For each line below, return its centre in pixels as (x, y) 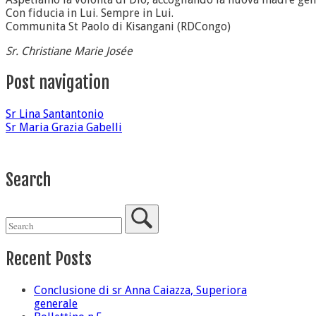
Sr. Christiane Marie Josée (69, 51)
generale (56, 303)
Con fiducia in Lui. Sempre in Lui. (90, 13)
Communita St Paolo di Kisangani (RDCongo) (118, 27)
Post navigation (57, 83)
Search (28, 180)
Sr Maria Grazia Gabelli (64, 128)
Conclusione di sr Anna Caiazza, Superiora (140, 290)
